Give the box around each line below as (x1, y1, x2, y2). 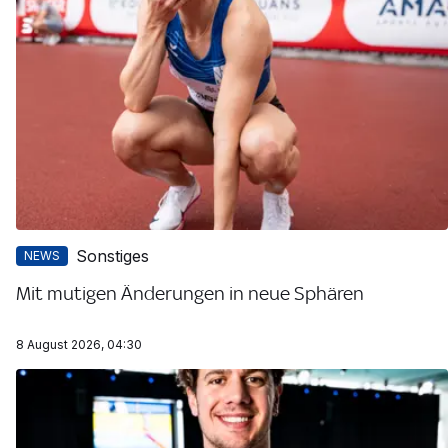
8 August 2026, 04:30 (16, 337, 142, 353)
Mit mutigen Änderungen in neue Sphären (16, 282, 364, 305)
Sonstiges (76, 246, 149, 267)
